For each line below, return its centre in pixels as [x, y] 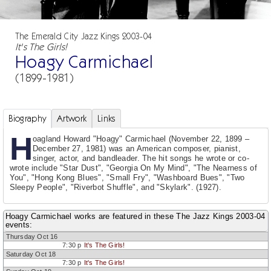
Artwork [72, 118]
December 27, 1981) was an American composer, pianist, [136, 148]
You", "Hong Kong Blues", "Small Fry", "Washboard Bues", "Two [127, 177]
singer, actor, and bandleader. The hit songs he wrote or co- [141, 158]
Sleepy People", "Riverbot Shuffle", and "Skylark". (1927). [115, 187]
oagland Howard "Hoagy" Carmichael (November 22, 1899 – [141, 139]
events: [19, 224]
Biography [27, 118]
